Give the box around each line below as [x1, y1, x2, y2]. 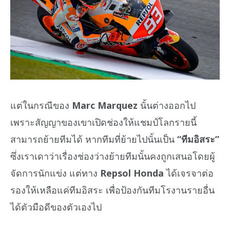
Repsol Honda [100, 166, 164, 179]
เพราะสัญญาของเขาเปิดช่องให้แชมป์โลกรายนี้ [10, 116, 197, 128]
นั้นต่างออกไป [138, 99, 196, 111]
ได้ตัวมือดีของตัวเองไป [10, 200, 102, 213]
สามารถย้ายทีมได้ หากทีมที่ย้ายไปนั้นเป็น [10, 132, 177, 145]
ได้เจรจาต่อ [164, 166, 214, 179]
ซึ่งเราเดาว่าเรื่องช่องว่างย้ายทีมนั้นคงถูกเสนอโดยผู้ [10, 149, 215, 162]
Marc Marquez [72, 99, 138, 111]
